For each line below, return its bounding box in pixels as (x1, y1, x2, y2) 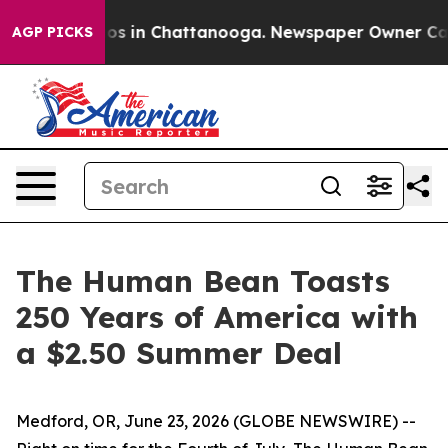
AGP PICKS (12, 23, 93, 41)
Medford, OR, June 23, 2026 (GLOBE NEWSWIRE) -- (16, 411, 416, 431)
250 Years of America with (16, 298, 418, 336)
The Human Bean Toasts (16, 262, 390, 300)
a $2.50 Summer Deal (16, 334, 342, 372)
